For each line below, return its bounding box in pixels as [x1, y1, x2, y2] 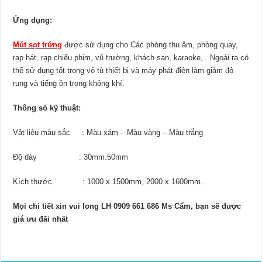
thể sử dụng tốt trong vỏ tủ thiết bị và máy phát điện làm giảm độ [13, 66, 234, 75]
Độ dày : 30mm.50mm [13, 153, 129, 162]
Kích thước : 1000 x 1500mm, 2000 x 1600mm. [13, 177, 204, 187]
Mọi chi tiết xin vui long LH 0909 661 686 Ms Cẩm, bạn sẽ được [13, 202, 242, 211]
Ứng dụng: [13, 16, 53, 25]
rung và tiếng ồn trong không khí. [13, 79, 125, 88]
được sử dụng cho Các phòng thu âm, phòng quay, [62, 40, 239, 50]
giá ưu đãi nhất [13, 215, 68, 224]
